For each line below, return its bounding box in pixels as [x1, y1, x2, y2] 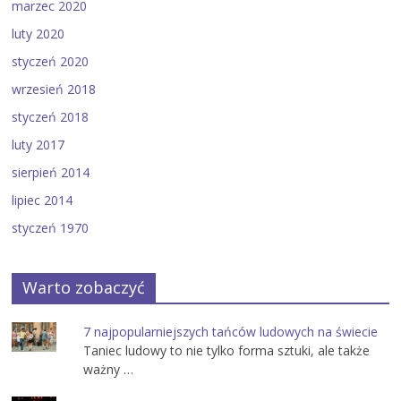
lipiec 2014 [12, 191, 73, 209]
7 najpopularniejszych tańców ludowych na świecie [83, 322, 379, 340]
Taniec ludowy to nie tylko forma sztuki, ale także [83, 341, 371, 359]
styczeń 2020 [12, 52, 90, 70]
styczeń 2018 [12, 107, 90, 125]
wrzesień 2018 [12, 80, 97, 98]
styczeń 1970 [12, 218, 90, 236]
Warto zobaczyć [22, 276, 146, 298]
